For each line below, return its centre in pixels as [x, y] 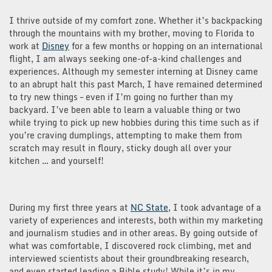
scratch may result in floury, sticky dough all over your [120, 148]
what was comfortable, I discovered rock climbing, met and [130, 245]
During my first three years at [70, 207]
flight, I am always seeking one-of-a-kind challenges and [125, 58]
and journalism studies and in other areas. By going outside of [133, 233]
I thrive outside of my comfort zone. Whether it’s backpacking [136, 20]
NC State [149, 207]
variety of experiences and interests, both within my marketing [136, 220]
